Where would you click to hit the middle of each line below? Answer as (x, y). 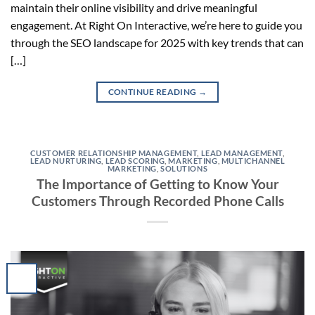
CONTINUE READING (153, 91)
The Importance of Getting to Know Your (157, 184)
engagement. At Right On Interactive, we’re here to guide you (156, 25)
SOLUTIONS (184, 168)
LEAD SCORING (135, 160)
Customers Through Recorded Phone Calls (157, 201)
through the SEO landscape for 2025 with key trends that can (157, 42)
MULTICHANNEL (253, 160)
